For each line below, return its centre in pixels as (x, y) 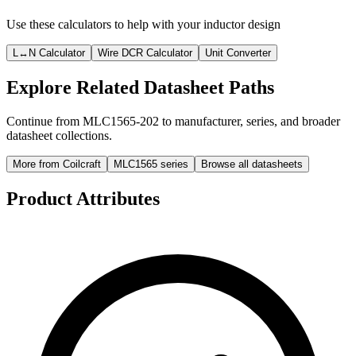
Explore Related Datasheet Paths (140, 88)
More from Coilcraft (57, 164)
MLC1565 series (151, 164)
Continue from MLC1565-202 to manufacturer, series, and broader (173, 121)
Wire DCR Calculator (145, 53)
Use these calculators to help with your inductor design (143, 25)
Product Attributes (83, 198)
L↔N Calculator (49, 53)
